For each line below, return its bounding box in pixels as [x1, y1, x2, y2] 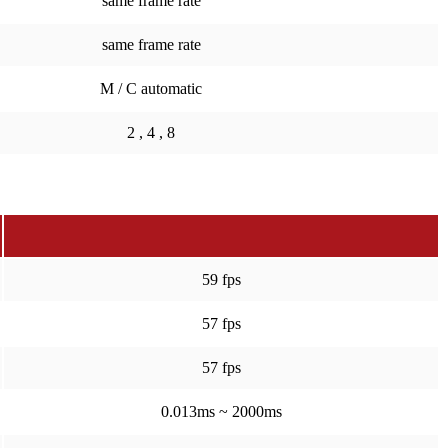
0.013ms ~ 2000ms [160, 403, 282, 420]
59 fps [201, 271, 241, 288]
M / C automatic [100, 80, 202, 97]
